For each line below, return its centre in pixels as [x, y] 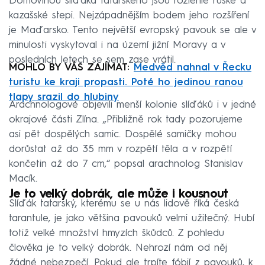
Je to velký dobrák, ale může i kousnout [119, 195]
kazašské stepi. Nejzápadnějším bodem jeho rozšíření [129, 16]
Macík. [23, 179]
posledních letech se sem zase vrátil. [92, 60]
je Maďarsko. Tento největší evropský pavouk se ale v [132, 31]
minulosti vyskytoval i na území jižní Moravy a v [117, 46]
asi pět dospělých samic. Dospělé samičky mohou [123, 135]
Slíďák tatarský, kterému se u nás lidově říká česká [124, 204]
